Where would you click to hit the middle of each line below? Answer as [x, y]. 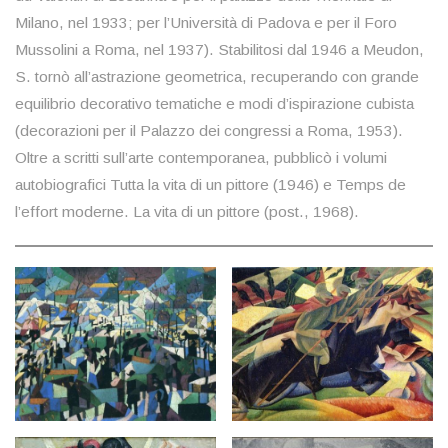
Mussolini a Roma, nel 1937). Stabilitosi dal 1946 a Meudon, [219, 49]
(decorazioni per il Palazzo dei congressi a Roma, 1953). [209, 130]
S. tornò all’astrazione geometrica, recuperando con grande [217, 76]
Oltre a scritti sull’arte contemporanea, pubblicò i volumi [201, 157]
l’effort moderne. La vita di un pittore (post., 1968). [187, 211]
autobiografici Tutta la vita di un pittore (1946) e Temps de [210, 184]
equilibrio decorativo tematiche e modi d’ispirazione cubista [214, 103]
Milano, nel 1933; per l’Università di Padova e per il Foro [206, 22]
